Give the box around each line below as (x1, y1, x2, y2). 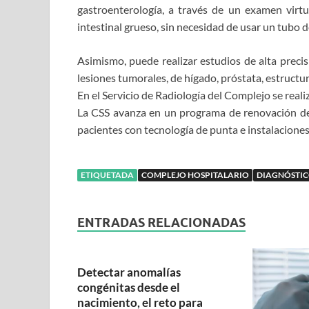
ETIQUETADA (81, 170, 134, 181)
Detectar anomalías (77, 265, 181, 280)
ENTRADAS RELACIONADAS (77, 215, 246, 230)
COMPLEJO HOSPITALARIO (141, 170, 249, 181)
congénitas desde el (77, 280, 180, 295)
